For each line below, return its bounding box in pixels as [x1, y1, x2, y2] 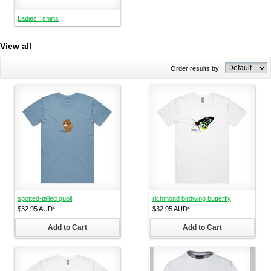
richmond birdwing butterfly [152, 195, 231, 202]
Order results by [171, 65, 219, 72]
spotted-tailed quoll [18, 195, 72, 202]
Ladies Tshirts [18, 15, 59, 22]
